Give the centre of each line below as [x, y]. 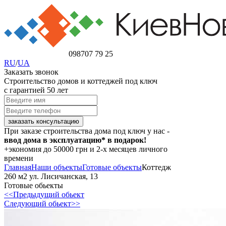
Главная [18, 167]
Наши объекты [57, 167]
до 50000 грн [66, 149]
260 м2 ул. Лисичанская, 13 [51, 176]
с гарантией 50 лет [36, 90]
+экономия [23, 149]
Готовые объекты [112, 167]
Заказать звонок [31, 72]
